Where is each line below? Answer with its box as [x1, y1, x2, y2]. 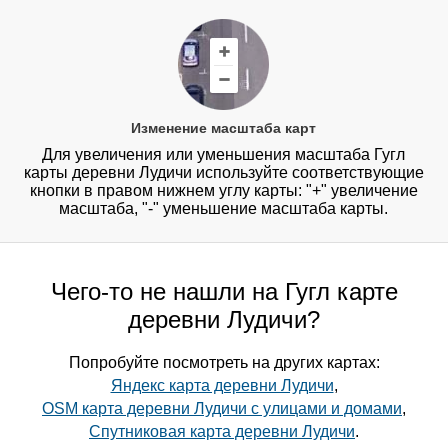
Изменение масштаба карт [131, 120, 317, 137]
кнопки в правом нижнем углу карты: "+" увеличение [29, 182, 418, 200]
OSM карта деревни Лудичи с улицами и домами [42, 400, 402, 418]
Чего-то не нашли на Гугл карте [50, 278, 398, 306]
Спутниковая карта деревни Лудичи [89, 423, 355, 441]
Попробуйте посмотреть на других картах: [68, 354, 380, 372]
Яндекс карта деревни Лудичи [110, 377, 334, 395]
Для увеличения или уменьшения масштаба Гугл [42, 146, 406, 164]
